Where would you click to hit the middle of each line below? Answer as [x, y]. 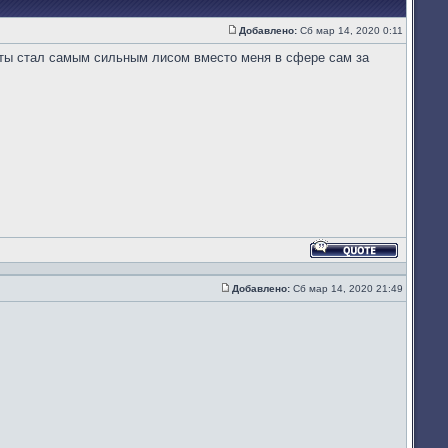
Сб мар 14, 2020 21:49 [348, 288]
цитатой [419, 286]
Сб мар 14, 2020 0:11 [351, 30]
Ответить [421, 264]
